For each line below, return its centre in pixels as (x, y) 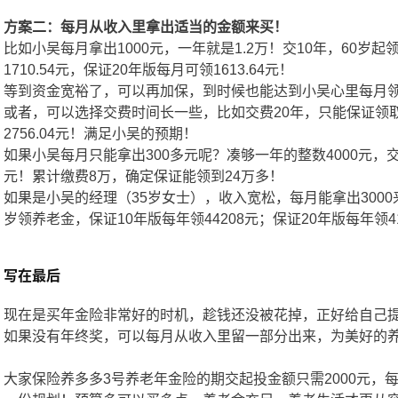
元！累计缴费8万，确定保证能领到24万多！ (143, 177)
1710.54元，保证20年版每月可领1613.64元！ (148, 70)
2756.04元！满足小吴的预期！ (100, 134)
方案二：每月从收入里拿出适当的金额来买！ (146, 28)
